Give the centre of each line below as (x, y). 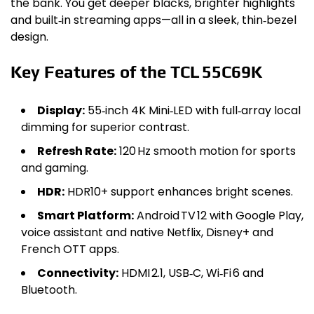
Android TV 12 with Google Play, (219, 215)
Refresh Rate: (77, 151)
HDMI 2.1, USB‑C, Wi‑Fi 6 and (191, 273)
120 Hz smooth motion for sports (206, 151)
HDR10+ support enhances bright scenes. (179, 191)
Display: (61, 110)
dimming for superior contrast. (105, 127)
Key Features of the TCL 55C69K (136, 71)
